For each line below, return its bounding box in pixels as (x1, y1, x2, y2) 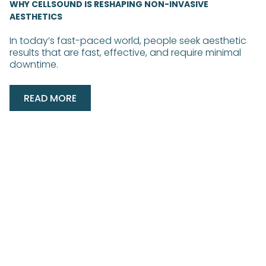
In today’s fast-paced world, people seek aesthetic (9, 34, 246, 48)
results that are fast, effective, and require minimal (9, 46, 241, 60)
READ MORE (24, 91, 77, 106)
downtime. (9, 58, 58, 72)
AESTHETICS (9, 11, 62, 23)
